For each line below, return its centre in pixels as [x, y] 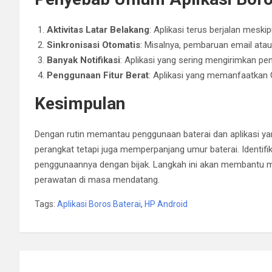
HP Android [166, 204]
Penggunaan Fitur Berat [98, 75]
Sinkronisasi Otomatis [93, 45]
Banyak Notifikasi [83, 60]
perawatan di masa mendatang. [97, 179]
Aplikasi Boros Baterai [99, 204]
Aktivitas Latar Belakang [98, 29]
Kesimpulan [80, 103]
